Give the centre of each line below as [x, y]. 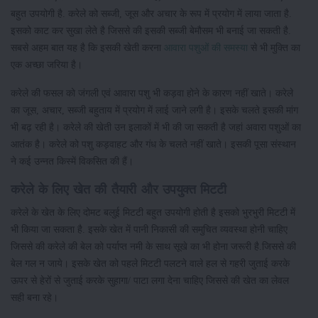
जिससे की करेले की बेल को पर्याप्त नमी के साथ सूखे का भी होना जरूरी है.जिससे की [153, 247]
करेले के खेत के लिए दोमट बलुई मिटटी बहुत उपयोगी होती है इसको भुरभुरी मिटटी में [153, 213]
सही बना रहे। [34, 298]
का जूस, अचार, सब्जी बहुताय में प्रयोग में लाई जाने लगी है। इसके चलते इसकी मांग [154, 110]
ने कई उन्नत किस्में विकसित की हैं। [72, 161]
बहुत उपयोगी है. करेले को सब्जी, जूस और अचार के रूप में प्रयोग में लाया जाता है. [151, 14]
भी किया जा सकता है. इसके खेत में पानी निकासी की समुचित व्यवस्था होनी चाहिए [149, 230]
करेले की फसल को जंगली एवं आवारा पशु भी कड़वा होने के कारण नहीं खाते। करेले [152, 93]
